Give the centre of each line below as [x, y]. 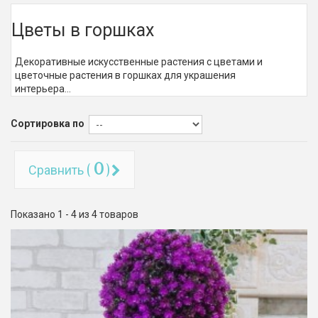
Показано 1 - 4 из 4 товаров [75, 214]
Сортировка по [48, 124]
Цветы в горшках [83, 29]
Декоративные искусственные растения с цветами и [139, 62]
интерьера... [43, 89]
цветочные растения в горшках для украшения [125, 75]
